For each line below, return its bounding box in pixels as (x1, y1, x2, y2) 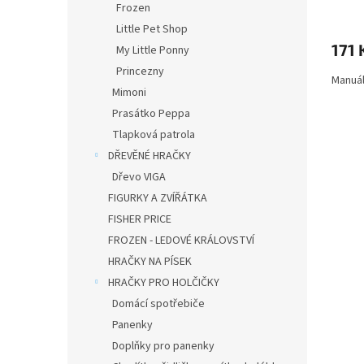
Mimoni (112, 84, 146, 101)
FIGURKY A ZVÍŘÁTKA (108, 190, 207, 206)
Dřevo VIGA (112, 169, 166, 185)
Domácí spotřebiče (112, 296, 205, 312)
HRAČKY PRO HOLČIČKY (108, 275, 219, 291)
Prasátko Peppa (112, 106, 190, 122)
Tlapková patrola (112, 127, 195, 143)
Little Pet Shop (116, 21, 188, 37)
